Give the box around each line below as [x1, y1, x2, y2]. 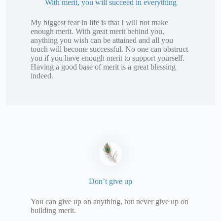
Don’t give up [89, 177, 132, 186]
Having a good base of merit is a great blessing [31, 62, 176, 71]
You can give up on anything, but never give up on [31, 197, 188, 206]
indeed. [31, 71, 53, 80]
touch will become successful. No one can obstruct [31, 44, 188, 53]
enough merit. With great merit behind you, [31, 27, 164, 36]
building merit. [31, 206, 76, 215]
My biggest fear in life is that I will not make [31, 18, 168, 27]
